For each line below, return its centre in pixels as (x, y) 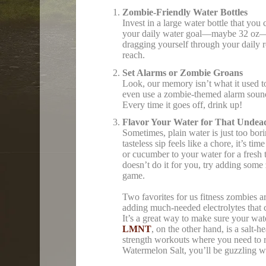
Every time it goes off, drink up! (182, 104)
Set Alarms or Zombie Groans (182, 72)
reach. (133, 55)
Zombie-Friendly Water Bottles (185, 12)
